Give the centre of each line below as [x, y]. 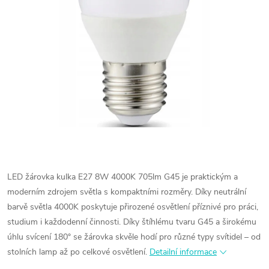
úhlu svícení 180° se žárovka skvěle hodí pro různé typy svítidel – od [134, 237]
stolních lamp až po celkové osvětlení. [77, 252]
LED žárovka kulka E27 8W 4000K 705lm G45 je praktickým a [122, 177]
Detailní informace [183, 252]
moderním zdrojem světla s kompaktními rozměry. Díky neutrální [127, 192]
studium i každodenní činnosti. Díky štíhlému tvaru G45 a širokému [132, 222]
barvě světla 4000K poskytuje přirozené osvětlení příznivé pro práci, [133, 207]
